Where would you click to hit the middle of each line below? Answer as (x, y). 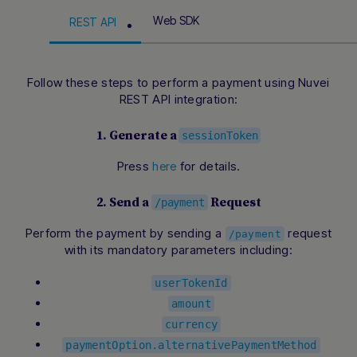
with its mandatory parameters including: (178, 250)
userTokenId (191, 283)
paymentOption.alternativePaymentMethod (191, 345)
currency (191, 325)
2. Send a (124, 203)
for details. (208, 167)
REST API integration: (178, 100)
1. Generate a (137, 136)
